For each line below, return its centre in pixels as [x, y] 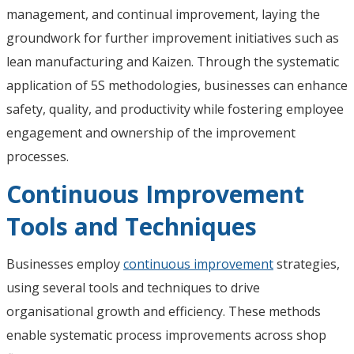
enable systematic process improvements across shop [166, 335]
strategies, [307, 264]
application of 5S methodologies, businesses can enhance [177, 85]
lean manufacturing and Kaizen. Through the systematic [173, 61]
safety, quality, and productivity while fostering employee [175, 109]
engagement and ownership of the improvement [151, 132]
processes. [38, 156]
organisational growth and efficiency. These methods [164, 311]
